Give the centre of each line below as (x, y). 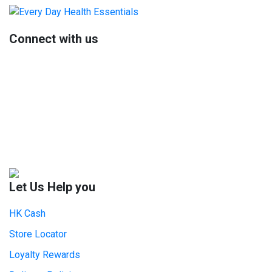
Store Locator (38, 234)
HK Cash (27, 213)
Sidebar (29, 17)
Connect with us (54, 39)
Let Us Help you (52, 187)
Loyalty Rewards (45, 254)
